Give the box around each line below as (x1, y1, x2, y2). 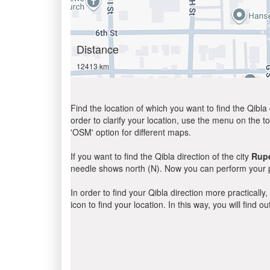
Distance (77, 41, 119, 57)
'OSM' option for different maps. (71, 126, 191, 138)
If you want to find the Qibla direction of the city (71, 150, 251, 162)
